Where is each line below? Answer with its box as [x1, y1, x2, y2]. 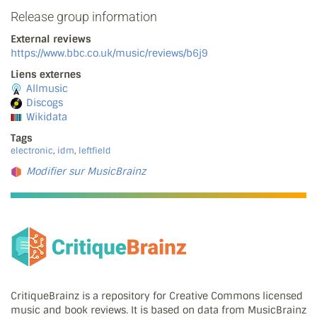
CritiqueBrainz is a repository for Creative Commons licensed [11, 289, 303, 302]
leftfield [79, 145, 111, 157]
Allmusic [26, 82, 68, 96]
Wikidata [26, 110, 67, 124]
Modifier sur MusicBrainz [26, 165, 146, 178]
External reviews [11, 33, 91, 46]
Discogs [26, 96, 63, 110]
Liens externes [11, 68, 81, 81]
